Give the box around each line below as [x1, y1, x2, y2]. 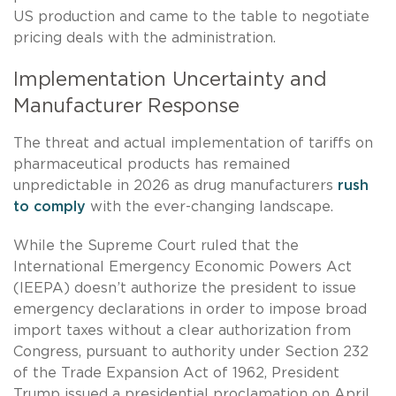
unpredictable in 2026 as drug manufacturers [13, 179, 338, 194]
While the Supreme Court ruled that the [13, 239, 299, 254]
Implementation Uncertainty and [13, 70, 327, 90]
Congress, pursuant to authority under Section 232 [13, 345, 369, 360]
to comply [13, 200, 86, 215]
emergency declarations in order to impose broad [13, 302, 367, 317]
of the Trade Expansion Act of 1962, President [13, 366, 339, 381]
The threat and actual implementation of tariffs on [13, 136, 373, 151]
